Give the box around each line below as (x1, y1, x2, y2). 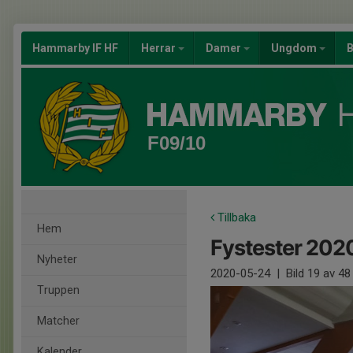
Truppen (37, 284, 80, 297)
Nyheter (37, 253, 77, 266)
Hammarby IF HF (32, 42, 118, 54)
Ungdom (271, 42, 319, 54)
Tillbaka (214, 210, 256, 225)
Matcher (37, 314, 80, 328)
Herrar (141, 42, 178, 54)
